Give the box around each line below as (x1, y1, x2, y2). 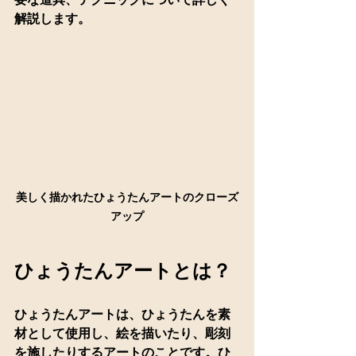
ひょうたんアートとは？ (14, 257, 231, 283)
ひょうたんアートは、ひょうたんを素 (14, 306, 230, 322)
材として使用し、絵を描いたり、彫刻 (14, 325, 230, 341)
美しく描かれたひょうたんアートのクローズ (16, 189, 238, 204)
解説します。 (14, 11, 91, 26)
